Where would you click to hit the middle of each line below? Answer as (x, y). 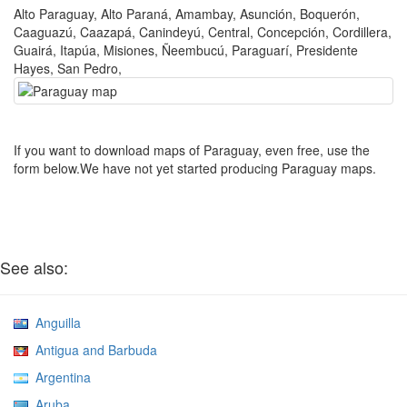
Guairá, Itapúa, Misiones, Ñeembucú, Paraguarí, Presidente (186, 50)
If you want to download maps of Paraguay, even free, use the (192, 149)
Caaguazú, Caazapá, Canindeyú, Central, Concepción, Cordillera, (203, 31)
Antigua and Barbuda (93, 349)
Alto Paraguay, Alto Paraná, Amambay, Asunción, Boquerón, (187, 13)
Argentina (60, 377)
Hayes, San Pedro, (68, 68)
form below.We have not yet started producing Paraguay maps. (195, 168)
